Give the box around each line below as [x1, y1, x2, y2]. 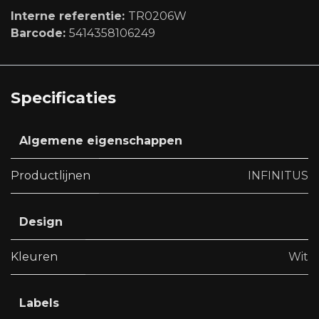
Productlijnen [11, 168, 90, 182]
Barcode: [11, 26, 69, 40]
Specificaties [11, 88, 116, 107]
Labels [19, 296, 59, 310]
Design [19, 214, 63, 229]
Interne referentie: [11, 9, 128, 23]
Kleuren [11, 249, 58, 263]
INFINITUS [248, 168, 308, 182]
